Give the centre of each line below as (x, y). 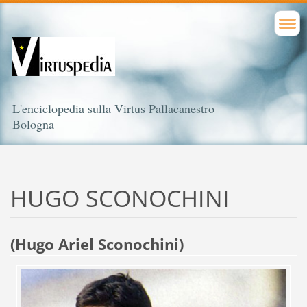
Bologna (33, 124)
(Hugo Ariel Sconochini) (97, 244)
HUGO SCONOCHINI (120, 198)
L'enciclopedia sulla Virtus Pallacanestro (113, 108)
